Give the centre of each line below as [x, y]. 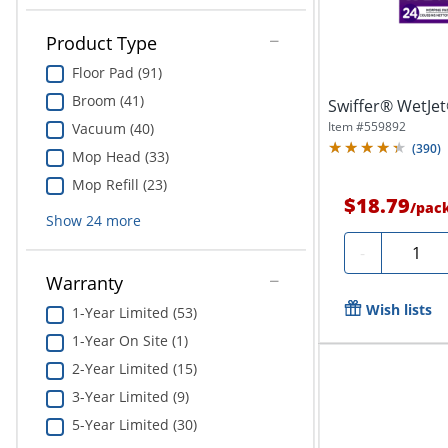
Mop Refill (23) [119, 184]
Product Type [101, 42]
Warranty [84, 283]
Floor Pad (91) [116, 72]
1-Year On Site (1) [129, 341]
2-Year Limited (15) [134, 369]
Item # [345, 127]
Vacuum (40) [112, 128]
